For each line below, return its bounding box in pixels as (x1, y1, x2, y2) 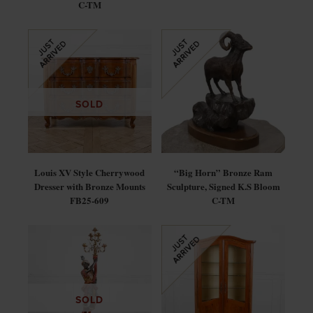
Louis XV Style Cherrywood (34, 165, 145, 179)
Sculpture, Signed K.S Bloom (166, 179, 280, 193)
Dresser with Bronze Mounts (34, 179, 145, 193)
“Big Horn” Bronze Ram (174, 165, 273, 179)
